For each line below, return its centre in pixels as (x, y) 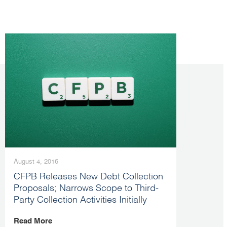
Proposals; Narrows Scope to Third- (86, 189)
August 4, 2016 (36, 162)
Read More (33, 221)
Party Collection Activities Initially (80, 200)
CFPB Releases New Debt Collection (88, 177)
